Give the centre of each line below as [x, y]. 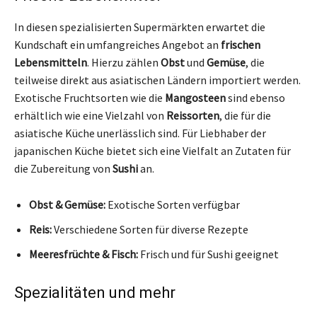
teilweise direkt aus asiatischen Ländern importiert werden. [157, 80]
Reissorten [193, 115]
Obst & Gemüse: [67, 204]
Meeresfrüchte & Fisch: [83, 254]
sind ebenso [255, 97]
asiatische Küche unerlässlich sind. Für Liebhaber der [140, 133]
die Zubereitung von [63, 168]
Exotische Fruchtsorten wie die [90, 97]
